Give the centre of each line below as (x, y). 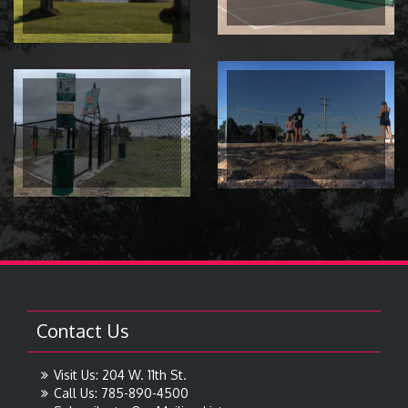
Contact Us (83, 331)
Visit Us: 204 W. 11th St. (120, 375)
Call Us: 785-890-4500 (121, 393)
